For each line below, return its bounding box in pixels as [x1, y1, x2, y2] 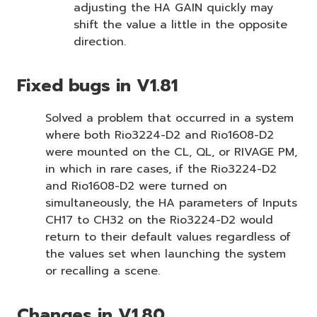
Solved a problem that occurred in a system [45, 109, 294, 127]
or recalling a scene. [45, 262, 160, 279]
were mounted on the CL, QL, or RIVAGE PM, [45, 143, 297, 161]
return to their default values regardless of [45, 228, 291, 246]
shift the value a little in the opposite [74, 16, 287, 33]
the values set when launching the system [45, 245, 286, 263]
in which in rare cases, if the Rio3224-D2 [45, 160, 277, 178]
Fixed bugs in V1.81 [17, 72, 178, 98]
